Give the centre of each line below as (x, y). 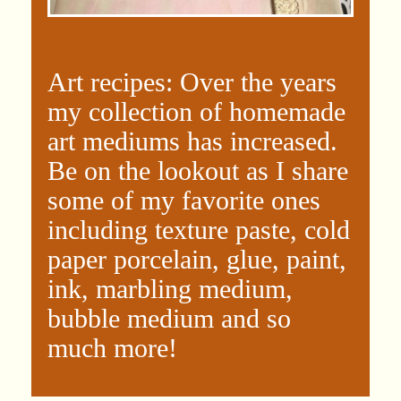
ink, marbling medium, (170, 288)
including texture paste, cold (199, 229)
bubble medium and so (169, 318)
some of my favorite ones (184, 200)
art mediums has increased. (192, 141)
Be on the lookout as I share (198, 170)
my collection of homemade (196, 111)
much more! (112, 347)
